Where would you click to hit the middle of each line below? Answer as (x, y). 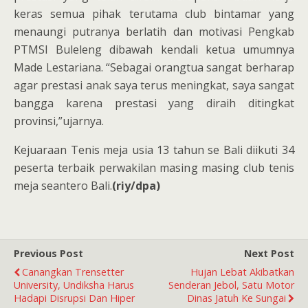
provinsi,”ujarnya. (59, 121)
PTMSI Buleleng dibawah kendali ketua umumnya (154, 50)
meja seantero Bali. (63, 186)
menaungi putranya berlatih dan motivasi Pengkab (154, 32)
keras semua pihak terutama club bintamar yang (154, 14)
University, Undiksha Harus (74, 285)
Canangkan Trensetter (73, 272)
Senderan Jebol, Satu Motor (231, 285)
